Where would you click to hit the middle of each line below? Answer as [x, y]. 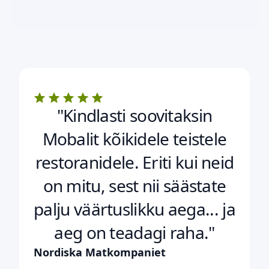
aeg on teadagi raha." [134, 233]
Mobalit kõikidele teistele [134, 139]
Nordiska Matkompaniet [100, 252]
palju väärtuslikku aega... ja [134, 209]
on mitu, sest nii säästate [134, 186]
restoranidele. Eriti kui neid [134, 162]
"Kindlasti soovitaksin [134, 116]
